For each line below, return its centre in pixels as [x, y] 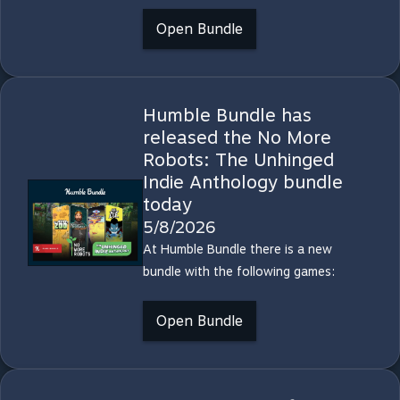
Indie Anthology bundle [242, 182]
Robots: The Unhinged [238, 160]
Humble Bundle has [227, 115]
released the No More [237, 137]
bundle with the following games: [238, 271]
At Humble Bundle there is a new [237, 249]
